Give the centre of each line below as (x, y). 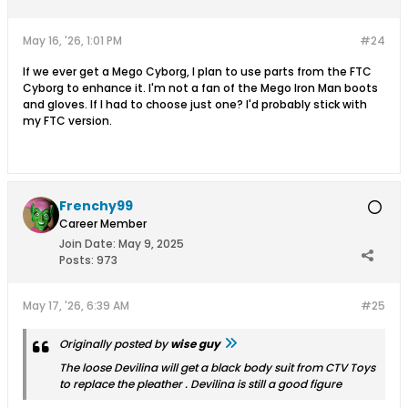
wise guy (195, 343)
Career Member (103, 223)
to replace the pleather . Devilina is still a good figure (200, 383)
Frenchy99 (96, 205)
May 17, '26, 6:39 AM (76, 305)
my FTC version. (67, 120)
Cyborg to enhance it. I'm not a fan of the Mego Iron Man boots (200, 87)
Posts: (76, 260)
